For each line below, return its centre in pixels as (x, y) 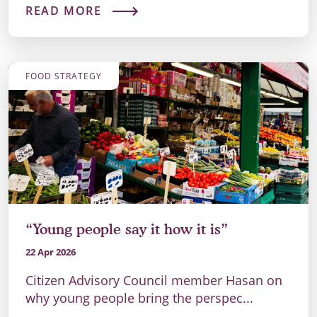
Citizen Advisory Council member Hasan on (154, 281)
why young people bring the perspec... (139, 298)
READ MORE (64, 11)
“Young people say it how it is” (127, 230)
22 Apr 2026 (51, 252)
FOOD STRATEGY (64, 76)
